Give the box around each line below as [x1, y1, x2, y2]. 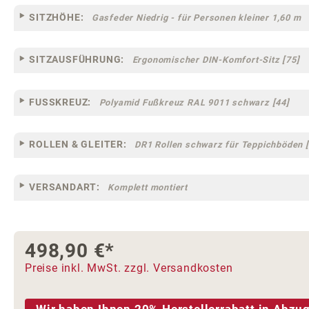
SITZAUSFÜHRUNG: [29, 54, 125, 66]
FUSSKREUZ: [29, 96, 92, 108]
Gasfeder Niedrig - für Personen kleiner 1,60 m [91, 12, 301, 23]
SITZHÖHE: [29, 11, 84, 23]
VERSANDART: [29, 181, 101, 192]
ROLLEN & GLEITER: [29, 139, 127, 150]
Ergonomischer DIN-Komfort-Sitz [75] [132, 54, 300, 66]
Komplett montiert [108, 181, 188, 192]
